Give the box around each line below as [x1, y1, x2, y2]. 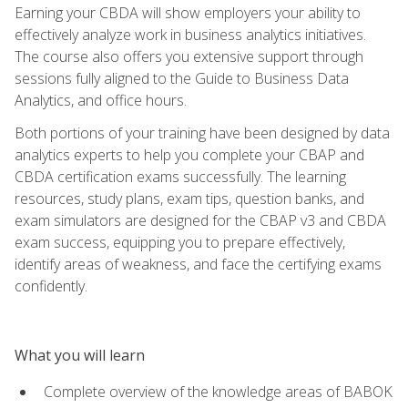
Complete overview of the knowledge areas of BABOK [44, 381, 393, 402]
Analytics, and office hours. [15, 89, 187, 110]
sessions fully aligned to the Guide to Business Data [15, 67, 349, 88]
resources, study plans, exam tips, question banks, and [15, 188, 364, 209]
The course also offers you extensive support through [15, 46, 363, 66]
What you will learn [15, 344, 145, 365]
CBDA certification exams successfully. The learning [15, 166, 346, 187]
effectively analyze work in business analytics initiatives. [15, 24, 366, 45]
